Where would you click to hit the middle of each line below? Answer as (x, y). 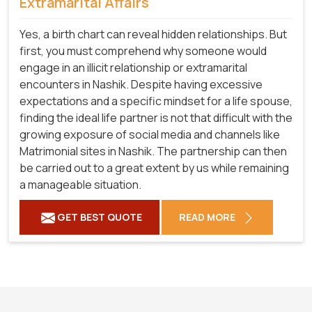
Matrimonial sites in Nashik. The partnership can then (153, 151)
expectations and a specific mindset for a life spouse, (156, 101)
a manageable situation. (80, 185)
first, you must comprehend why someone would (143, 51)
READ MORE (208, 217)
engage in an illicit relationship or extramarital (133, 68)
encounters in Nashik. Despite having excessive (141, 85)
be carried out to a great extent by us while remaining (154, 168)
